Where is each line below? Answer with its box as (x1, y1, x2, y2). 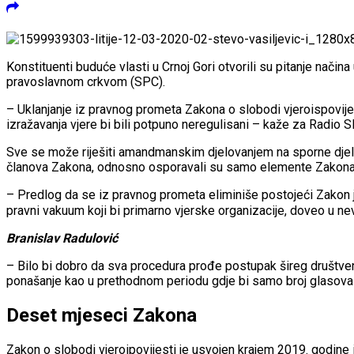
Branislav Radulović (6, 231, 118, 247)
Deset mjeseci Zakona (6, 304, 197, 327)
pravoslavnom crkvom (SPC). (6, 74, 165, 90)
